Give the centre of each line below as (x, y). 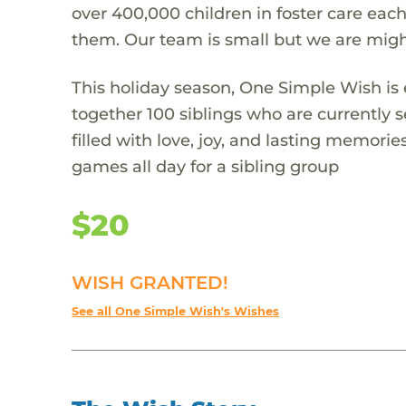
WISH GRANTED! (150, 282)
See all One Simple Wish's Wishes (176, 311)
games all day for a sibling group (206, 166)
